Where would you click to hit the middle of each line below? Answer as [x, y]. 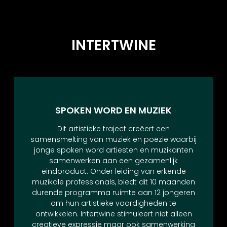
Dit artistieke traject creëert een [113, 129]
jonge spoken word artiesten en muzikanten [113, 150]
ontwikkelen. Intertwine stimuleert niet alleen [113, 214]
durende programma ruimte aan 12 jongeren [113, 193]
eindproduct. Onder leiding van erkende [113, 172]
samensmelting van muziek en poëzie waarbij [113, 140]
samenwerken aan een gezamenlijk [113, 161]
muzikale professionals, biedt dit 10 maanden [113, 182]
